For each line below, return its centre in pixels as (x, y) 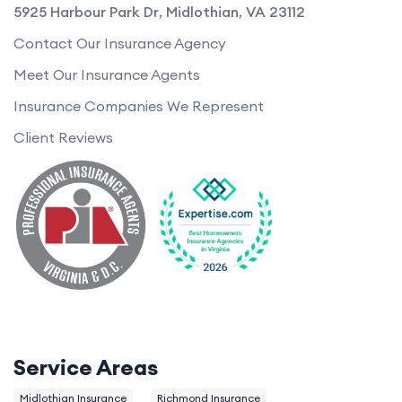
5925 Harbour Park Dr (86, 11)
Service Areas (86, 367)
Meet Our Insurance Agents (107, 74)
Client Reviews (63, 137)
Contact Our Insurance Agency (120, 43)
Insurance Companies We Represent (139, 105)
